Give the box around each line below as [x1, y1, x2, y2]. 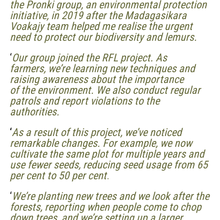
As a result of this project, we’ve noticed [12, 126, 182, 138]
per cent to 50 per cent [10, 169, 107, 182]
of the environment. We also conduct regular [10, 83, 200, 96]
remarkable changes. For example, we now [10, 137, 192, 149]
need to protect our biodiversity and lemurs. [10, 30, 197, 43]
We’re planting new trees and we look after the [12, 190, 209, 202]
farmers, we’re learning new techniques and [10, 62, 195, 75]
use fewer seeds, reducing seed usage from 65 [10, 158, 208, 171]
